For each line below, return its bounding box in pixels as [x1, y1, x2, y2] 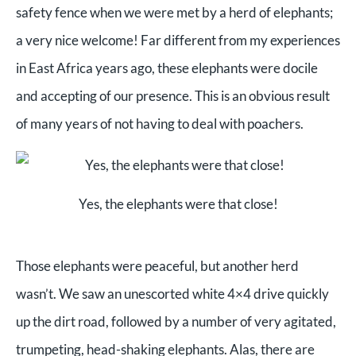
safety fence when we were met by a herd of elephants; [16, 4, 333, 21]
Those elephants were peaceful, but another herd [16, 257, 299, 274]
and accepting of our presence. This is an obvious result [16, 87, 330, 105]
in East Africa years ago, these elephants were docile [16, 60, 318, 77]
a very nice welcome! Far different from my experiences [16, 32, 340, 49]
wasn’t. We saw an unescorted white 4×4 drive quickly [16, 284, 329, 302]
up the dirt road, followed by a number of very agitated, [16, 312, 336, 330]
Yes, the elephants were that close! [78, 195, 278, 213]
